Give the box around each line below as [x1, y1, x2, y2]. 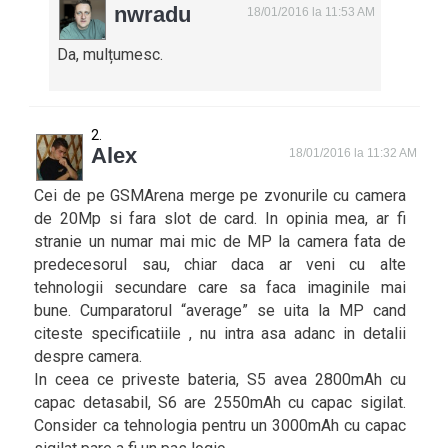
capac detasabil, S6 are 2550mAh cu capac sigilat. [34, 392, 406, 412]
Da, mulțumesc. [57, 44, 164, 64]
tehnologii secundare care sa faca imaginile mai [34, 277, 406, 297]
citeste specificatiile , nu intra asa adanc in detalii [34, 323, 406, 343]
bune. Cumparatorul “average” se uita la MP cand [34, 300, 406, 320]
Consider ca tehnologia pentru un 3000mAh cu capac [34, 415, 406, 435]
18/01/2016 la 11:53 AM [247, 4, 376, 19]
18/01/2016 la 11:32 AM [289, 145, 418, 160]
